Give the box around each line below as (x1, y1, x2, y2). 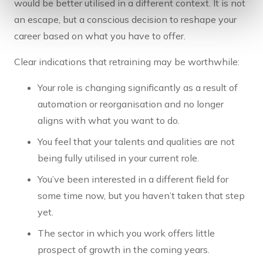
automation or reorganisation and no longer (38, 98, 224, 110)
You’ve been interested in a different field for (38, 173, 228, 186)
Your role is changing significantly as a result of (38, 82, 238, 94)
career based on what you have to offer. (14, 30, 186, 42)
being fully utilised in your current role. (38, 152, 199, 164)
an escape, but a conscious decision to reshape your (14, 14, 237, 26)
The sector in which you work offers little (38, 227, 215, 240)
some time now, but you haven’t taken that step (38, 190, 245, 202)
